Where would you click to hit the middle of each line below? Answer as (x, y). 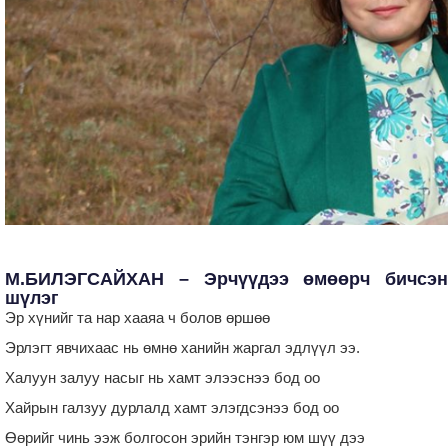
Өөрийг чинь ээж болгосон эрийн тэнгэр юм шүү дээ (185, 437)
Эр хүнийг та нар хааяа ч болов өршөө (137, 317)
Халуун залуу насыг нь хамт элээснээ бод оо (162, 377)
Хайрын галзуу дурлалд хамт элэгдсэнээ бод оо (172, 407)
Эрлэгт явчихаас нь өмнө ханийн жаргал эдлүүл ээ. (182, 347)
